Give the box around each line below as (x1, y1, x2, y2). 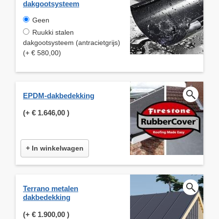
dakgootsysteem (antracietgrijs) (23, 38, 120, 46)
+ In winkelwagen (26, 144, 84, 152)
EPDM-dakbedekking (23, 91, 94, 100)
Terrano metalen (23, 184, 78, 193)
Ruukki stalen (32, 28, 74, 36)
